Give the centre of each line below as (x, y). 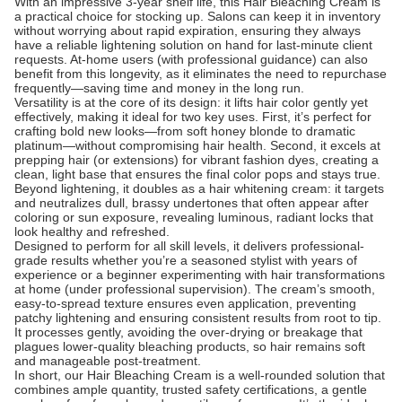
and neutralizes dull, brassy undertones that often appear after (192, 203)
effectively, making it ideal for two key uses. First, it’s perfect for (193, 117)
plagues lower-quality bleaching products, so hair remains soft (190, 346)
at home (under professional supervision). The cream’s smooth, (195, 289)
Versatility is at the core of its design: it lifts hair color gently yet (191, 102)
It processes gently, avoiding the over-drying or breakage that (188, 332)
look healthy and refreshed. (92, 232)
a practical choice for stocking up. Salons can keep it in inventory (197, 16)
